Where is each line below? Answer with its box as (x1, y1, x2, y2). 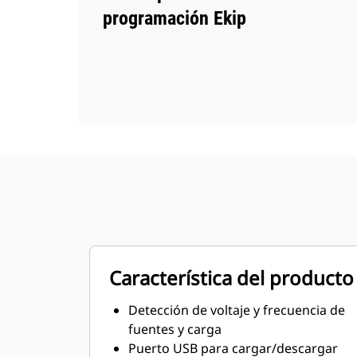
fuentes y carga (128, 320, 222, 338)
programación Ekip (103, 7, 246, 29)
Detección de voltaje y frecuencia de (128, 301, 345, 319)
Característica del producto (109, 265, 354, 291)
